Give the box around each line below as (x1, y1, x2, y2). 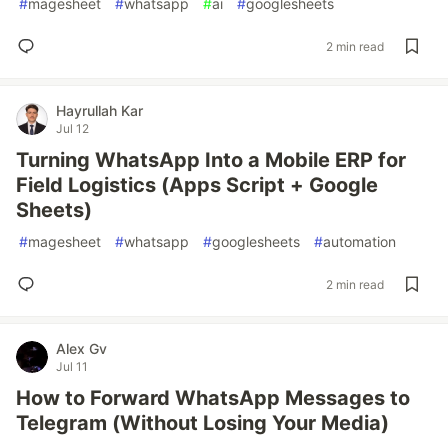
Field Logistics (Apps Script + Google (16, 173, 378, 197)
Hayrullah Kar (56, 102, 143, 119)
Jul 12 (56, 121, 89, 136)
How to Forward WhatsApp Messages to (16, 386, 410, 410)
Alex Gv (56, 340, 107, 357)
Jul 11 (56, 359, 88, 374)
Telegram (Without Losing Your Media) (16, 411, 389, 435)
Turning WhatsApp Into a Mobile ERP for (16, 148, 406, 172)
